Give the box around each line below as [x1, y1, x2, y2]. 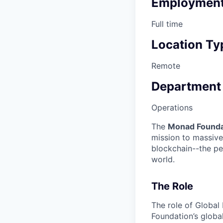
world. [151, 154, 175, 164]
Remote [151, 60, 180, 71]
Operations [151, 102, 193, 112]
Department [151, 79, 221, 94]
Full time [151, 18, 183, 29]
